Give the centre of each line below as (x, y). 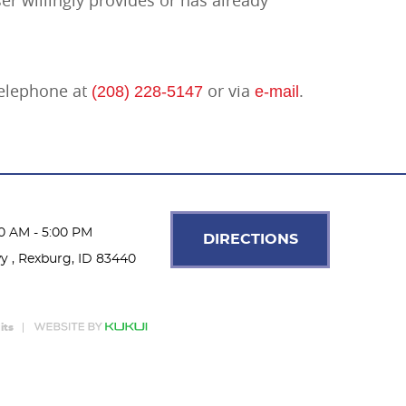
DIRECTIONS (250, 240)
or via (229, 91)
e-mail (277, 92)
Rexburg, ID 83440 (77, 260)
